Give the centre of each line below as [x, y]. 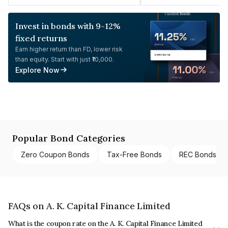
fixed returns [41, 38]
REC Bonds [198, 154]
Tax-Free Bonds [134, 154]
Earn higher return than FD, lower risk [69, 49]
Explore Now [37, 70]
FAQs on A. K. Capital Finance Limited [89, 206]
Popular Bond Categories [69, 138]
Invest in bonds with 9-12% [68, 26]
